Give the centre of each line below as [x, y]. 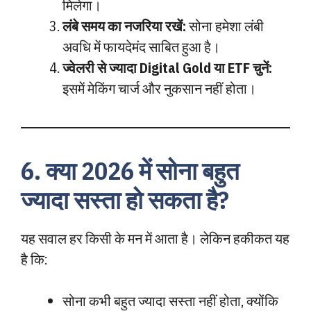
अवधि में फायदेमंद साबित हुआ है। [141, 47]
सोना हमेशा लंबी [225, 26]
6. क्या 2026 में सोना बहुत [130, 171]
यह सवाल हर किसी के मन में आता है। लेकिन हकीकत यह [155, 238]
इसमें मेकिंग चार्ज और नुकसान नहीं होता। [159, 89]
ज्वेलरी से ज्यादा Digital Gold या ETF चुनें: [167, 68]
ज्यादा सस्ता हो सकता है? [125, 200]
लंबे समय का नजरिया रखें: [124, 26]
